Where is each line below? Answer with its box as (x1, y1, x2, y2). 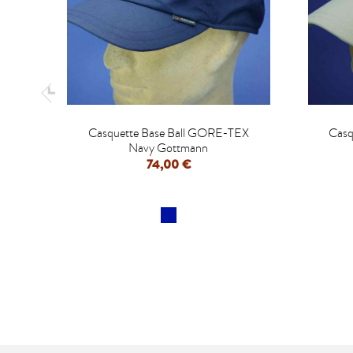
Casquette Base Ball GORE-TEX (87, 124, 249, 142)
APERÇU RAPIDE (125, 196, 224, 211)
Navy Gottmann (128, 139, 209, 157)
